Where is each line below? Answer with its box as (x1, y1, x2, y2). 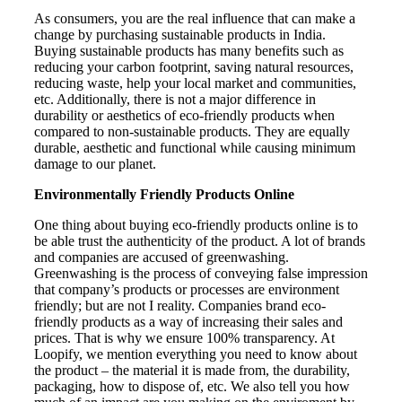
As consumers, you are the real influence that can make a (34, 10, 355, 26)
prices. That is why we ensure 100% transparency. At (34, 329, 335, 345)
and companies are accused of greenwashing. (34, 249, 289, 265)
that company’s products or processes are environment (34, 281, 339, 297)
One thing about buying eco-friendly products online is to (34, 216, 358, 232)
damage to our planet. (34, 155, 156, 171)
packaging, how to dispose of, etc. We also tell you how (34, 378, 350, 394)
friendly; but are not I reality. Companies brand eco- (34, 297, 326, 313)
